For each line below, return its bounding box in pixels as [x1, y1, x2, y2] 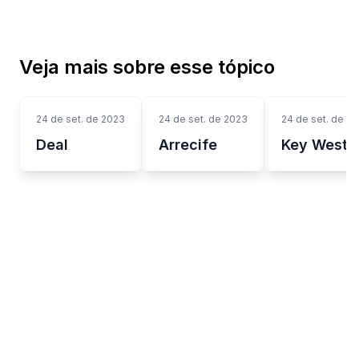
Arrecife [159, 135, 217, 153]
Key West [281, 135, 348, 153]
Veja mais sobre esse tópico [19, 54, 275, 79]
